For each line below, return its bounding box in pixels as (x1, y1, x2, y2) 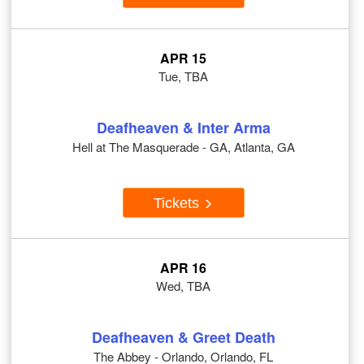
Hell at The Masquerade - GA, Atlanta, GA (71, 138, 295, 156)
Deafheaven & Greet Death (91, 327, 275, 349)
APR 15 (160, 49, 206, 68)
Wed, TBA (156, 277, 210, 295)
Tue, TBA (158, 67, 208, 85)
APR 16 (160, 258, 206, 278)
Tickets (154, 194, 203, 211)
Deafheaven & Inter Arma (96, 117, 271, 139)
